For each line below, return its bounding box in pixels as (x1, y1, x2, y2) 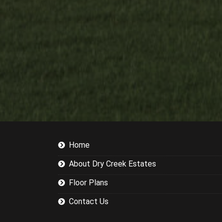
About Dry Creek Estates (69, 159, 156, 168)
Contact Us (69, 196, 109, 206)
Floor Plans (69, 177, 108, 187)
